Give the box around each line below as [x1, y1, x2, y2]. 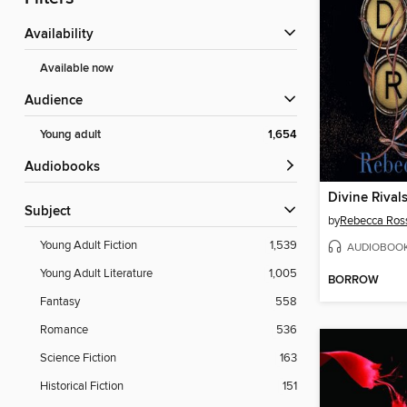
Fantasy [40, 294, 80, 310]
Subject [33, 203, 71, 221]
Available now [40, 61, 114, 77]
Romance [40, 323, 88, 338]
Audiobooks [34, 159, 100, 176]
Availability [34, 26, 94, 44]
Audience [34, 93, 83, 110]
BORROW [328, 273, 379, 289]
